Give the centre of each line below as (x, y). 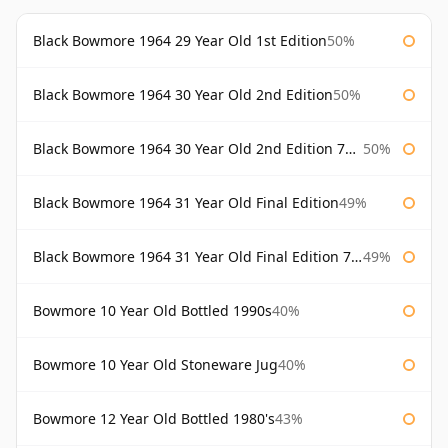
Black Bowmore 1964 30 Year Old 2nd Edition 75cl (189, 149)
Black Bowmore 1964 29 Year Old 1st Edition (180, 41)
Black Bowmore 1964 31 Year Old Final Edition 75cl (192, 257)
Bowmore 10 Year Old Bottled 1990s (152, 311)
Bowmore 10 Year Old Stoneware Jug (155, 365)
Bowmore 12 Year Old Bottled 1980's (154, 419)
